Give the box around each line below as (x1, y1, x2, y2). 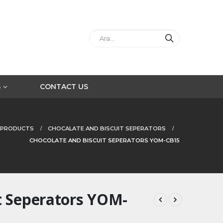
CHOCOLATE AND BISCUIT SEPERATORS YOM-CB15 (29, 137, 180, 144)
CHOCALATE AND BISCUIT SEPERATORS (48, 125, 166, 132)
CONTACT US (40, 82, 88, 91)
